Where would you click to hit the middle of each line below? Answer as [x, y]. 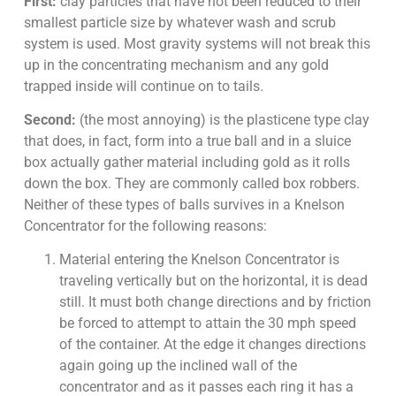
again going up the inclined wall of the [178, 366]
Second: [49, 120]
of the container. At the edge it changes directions [212, 345]
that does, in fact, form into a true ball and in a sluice [187, 141]
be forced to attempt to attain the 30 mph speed [207, 324]
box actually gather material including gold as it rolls [187, 163]
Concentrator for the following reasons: [145, 226]
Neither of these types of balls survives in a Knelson [184, 205]
